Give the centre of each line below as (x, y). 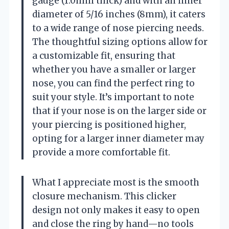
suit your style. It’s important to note (113, 97)
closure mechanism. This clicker (104, 196)
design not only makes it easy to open (116, 210)
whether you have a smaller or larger (114, 69)
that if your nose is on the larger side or (119, 111)
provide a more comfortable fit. (101, 152)
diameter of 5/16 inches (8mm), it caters (119, 14)
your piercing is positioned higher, (109, 124)
